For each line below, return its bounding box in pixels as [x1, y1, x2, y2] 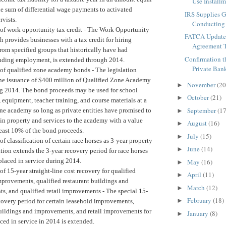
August [187, 119, 208, 128]
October [187, 93, 210, 102]
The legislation [94, 66, 137, 74]
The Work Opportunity [86, 25, 149, 33]
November [187, 80, 217, 89]
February [187, 196, 213, 205]
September [187, 105, 217, 115]
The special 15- [106, 187, 148, 195]
